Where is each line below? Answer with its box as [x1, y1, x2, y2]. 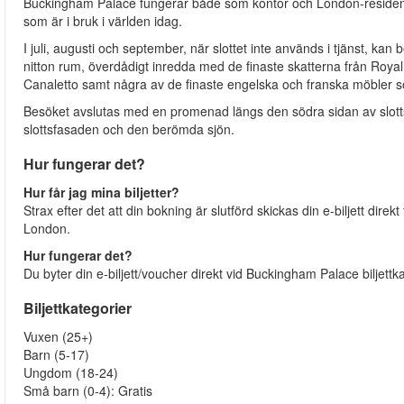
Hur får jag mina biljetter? [23, 183, 183, 202]
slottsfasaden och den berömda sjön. [23, 120, 234, 139]
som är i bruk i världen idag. [23, 12, 186, 31]
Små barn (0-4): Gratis [23, 381, 156, 400]
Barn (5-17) [23, 345, 93, 364]
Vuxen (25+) [23, 327, 96, 346]
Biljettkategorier [23, 298, 132, 319]
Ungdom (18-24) [23, 363, 118, 382]
